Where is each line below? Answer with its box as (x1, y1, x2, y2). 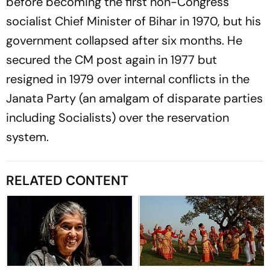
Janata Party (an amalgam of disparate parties (6, 90, 263, 106)
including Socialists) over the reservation (6, 109, 229, 125)
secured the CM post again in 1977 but (6, 51, 217, 67)
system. (6, 128, 49, 145)
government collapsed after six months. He (6, 32, 242, 48)
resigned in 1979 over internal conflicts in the (6, 71, 250, 87)
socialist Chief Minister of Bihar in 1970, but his (6, 13, 261, 29)
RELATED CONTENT (6, 171, 128, 189)
